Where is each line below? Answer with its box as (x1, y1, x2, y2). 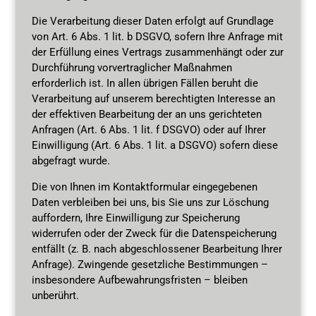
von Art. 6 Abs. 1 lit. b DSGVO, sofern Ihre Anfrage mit (31, 30, 283, 43)
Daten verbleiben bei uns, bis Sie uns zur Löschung (31, 195, 269, 209)
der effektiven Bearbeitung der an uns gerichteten (31, 107, 262, 121)
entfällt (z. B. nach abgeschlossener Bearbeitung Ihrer (31, 242, 282, 255)
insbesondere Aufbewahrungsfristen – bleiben (31, 273, 248, 286)
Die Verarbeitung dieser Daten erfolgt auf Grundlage (31, 14, 274, 28)
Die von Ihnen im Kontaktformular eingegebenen (31, 180, 257, 193)
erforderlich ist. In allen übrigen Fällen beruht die (31, 76, 258, 90)
